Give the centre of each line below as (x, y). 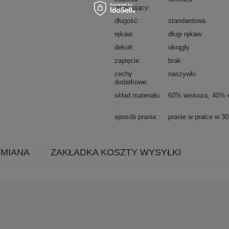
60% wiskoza (188, 96)
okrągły (179, 48)
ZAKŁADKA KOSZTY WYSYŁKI (116, 153)
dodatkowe (130, 82)
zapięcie (127, 61)
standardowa (187, 21)
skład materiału (137, 96)
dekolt (123, 48)
